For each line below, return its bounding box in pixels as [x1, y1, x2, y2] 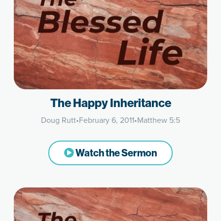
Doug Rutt [41, 114, 76, 126]
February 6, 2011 [79, 114, 134, 126]
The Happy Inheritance [50, 96, 171, 110]
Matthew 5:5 [137, 114, 180, 126]
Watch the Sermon [74, 147, 157, 159]
